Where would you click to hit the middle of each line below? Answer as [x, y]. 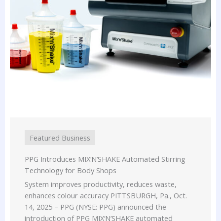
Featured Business [60, 137]
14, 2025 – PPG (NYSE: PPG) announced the [95, 206]
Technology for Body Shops [71, 170]
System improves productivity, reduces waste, [101, 184]
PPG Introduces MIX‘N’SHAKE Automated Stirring [105, 159]
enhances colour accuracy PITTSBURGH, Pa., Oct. [106, 195]
